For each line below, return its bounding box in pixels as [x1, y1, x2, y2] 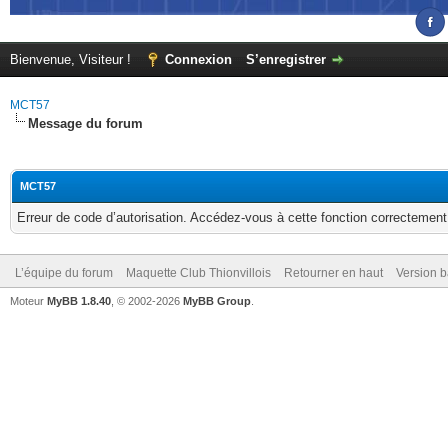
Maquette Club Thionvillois [126, 266, 271, 280]
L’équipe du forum [15, 266, 113, 280]
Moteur [10, 295, 47, 307]
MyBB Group [183, 295, 251, 307]
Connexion [165, 52, 232, 67]
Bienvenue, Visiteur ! [10, 52, 135, 67]
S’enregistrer [246, 52, 326, 67]
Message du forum [28, 116, 143, 131]
